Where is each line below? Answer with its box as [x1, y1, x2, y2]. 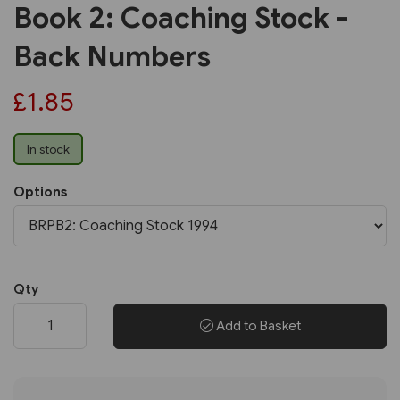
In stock [27, 141, 70, 158]
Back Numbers [13, 38, 211, 75]
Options [13, 184, 67, 201]
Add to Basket [212, 317, 301, 334]
